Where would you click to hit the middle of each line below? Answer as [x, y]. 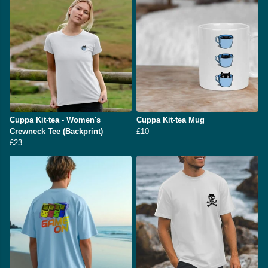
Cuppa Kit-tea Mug [170, 120]
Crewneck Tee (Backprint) [56, 132]
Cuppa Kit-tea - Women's [55, 120]
